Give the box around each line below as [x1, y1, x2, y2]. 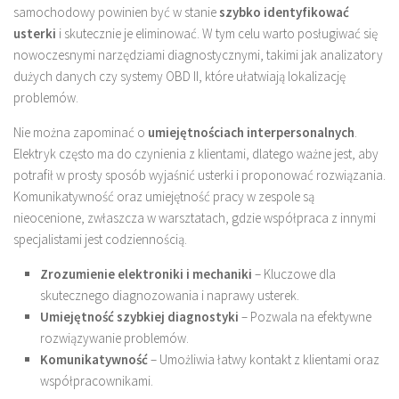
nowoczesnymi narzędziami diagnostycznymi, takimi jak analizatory [13, 45, 383, 63]
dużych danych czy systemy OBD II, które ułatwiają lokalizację [13, 67, 346, 85]
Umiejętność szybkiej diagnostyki [40, 307, 239, 325]
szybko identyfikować [219, 3, 349, 20]
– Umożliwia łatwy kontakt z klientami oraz [148, 350, 379, 368]
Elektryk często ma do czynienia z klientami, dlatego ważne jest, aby [13, 144, 379, 162]
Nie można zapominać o [13, 123, 148, 141]
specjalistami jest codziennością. [13, 230, 187, 248]
